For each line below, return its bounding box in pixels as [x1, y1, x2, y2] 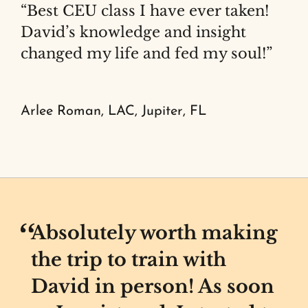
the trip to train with [30, 247, 226, 271]
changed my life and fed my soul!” [21, 45, 272, 63]
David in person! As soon [30, 274, 274, 298]
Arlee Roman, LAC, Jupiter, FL [21, 104, 206, 118]
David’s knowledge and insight [21, 23, 246, 41]
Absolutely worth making [30, 221, 277, 244]
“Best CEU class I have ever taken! [21, 2, 269, 20]
